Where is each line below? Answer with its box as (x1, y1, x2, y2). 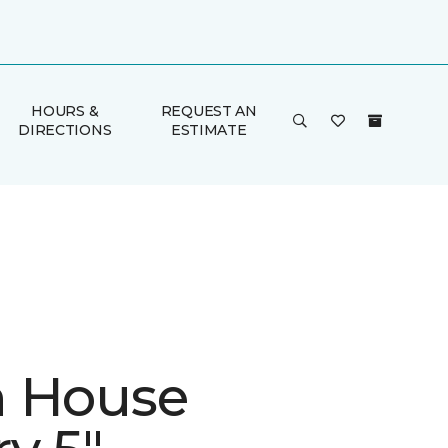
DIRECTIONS (18, 121, 112, 139)
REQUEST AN (160, 102, 257, 120)
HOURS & (31, 102, 99, 120)
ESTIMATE (170, 121, 247, 139)
